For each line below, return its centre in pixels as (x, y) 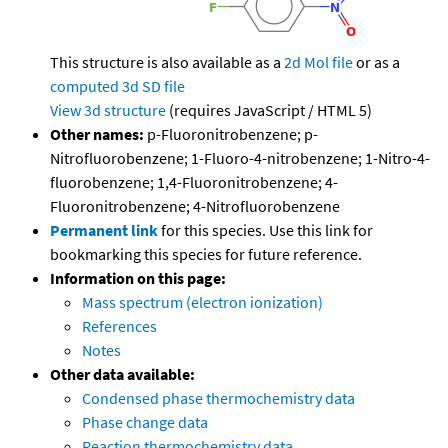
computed (84, 86)
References (119, 326)
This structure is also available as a (167, 62)
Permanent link (104, 230)
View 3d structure (108, 110)
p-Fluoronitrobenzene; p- (231, 134)
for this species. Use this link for (267, 230)
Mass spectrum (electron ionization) (202, 302)
